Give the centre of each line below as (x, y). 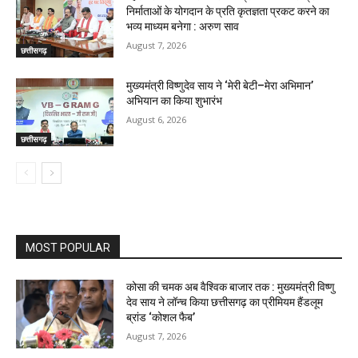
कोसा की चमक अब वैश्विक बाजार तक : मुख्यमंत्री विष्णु (231, 287)
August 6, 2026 (157, 119)
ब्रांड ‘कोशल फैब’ (161, 318)
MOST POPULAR (68, 248)
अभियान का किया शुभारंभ (175, 100)
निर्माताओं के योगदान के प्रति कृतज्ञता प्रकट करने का (228, 12)
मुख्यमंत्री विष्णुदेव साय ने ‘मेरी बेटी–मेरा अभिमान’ (220, 85)
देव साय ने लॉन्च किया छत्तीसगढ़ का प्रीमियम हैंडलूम (225, 302)
